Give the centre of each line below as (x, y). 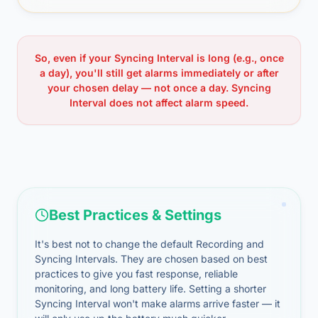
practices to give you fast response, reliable (136, 274)
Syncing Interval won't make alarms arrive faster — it (158, 303)
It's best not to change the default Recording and (149, 244)
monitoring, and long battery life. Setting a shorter (150, 289)
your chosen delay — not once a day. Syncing (159, 88)
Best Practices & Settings (135, 215)
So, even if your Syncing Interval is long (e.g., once (159, 58)
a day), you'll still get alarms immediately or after (159, 73)
